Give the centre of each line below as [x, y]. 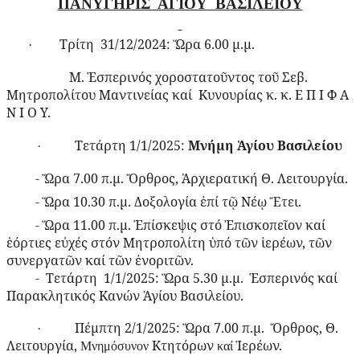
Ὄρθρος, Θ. [303, 328]
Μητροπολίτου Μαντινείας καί [102, 95]
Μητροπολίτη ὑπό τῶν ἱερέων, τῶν [227, 242]
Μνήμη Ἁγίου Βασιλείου [265, 146]
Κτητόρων [183, 346]
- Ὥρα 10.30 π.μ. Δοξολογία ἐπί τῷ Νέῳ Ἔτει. [154, 201]
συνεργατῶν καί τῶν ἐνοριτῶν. [100, 260]
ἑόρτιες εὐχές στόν [65, 242]
